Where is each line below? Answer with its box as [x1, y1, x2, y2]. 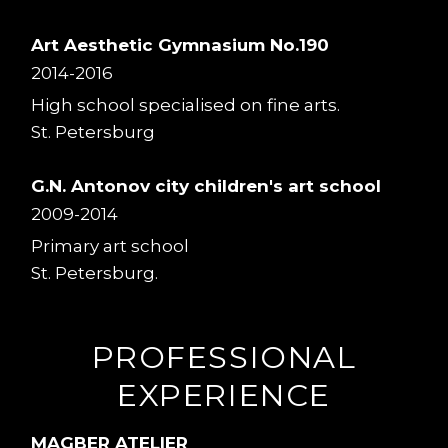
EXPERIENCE [117, 375, 331, 414]
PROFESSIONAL [91, 337, 357, 376]
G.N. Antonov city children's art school [31, 175, 382, 196]
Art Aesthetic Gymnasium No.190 [31, 34, 330, 55]
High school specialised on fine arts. [31, 94, 341, 115]
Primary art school [31, 235, 190, 256]
